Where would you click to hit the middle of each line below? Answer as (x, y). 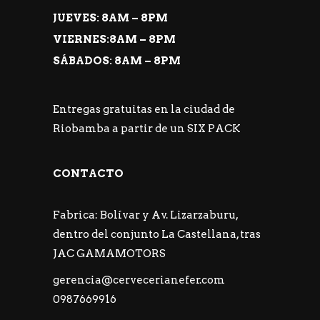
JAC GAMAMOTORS (109, 254)
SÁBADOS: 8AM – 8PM (117, 61)
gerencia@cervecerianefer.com (139, 280)
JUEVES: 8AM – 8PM (110, 18)
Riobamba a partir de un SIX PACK (147, 129)
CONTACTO (88, 174)
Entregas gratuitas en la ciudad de (144, 110)
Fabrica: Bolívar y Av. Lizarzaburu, (145, 215)
